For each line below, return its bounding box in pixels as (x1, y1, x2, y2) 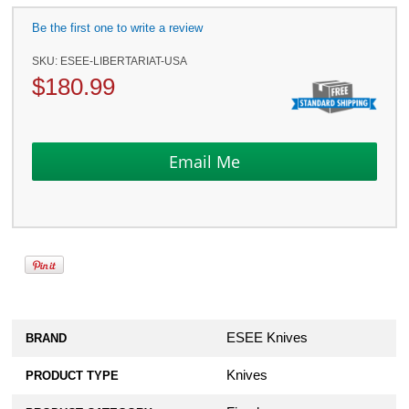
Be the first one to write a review (32, 21, 204, 36)
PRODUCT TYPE (26, 369, 120, 383)
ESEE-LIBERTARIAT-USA (60, 55, 188, 68)
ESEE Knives (226, 330, 309, 346)
